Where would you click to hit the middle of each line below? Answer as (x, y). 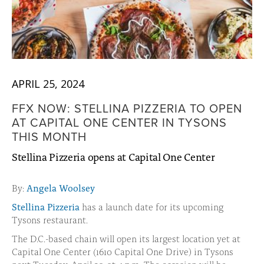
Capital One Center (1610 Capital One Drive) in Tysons (123, 251)
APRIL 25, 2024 (48, 83)
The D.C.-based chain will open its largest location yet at (126, 238)
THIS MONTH (49, 136)
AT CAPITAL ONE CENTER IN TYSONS (119, 122)
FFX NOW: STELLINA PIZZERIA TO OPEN (127, 108)
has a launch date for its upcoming (151, 206)
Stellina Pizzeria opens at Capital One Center (113, 156)
